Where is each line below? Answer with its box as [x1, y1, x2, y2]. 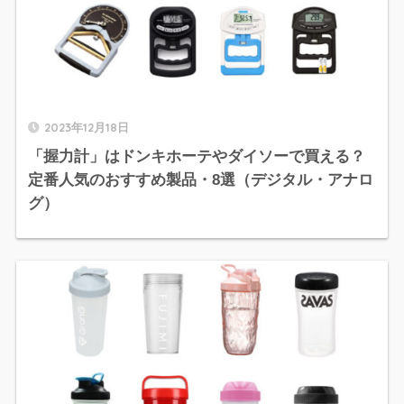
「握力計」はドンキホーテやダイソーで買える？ [27, 147, 365, 165]
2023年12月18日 [43, 119, 129, 134]
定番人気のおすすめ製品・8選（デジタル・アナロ [27, 170, 373, 188]
